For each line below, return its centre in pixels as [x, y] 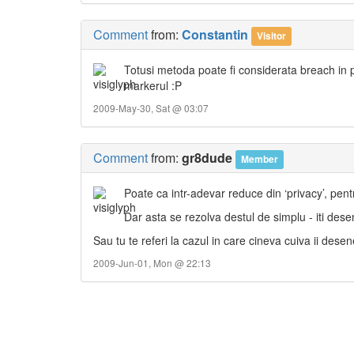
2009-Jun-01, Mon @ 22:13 [152, 263]
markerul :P [153, 86]
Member [260, 159]
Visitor [272, 36]
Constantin [215, 35]
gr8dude [207, 158]
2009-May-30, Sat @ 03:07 [151, 108]
